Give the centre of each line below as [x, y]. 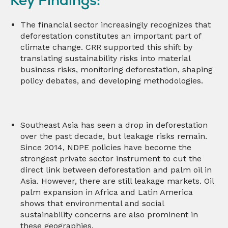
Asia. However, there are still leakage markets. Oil [117, 181]
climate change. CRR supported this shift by [106, 47]
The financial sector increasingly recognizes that [116, 24]
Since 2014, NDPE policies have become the [106, 147]
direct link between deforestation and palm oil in [116, 169]
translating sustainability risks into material [105, 58]
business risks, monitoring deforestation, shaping [117, 69]
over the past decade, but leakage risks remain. [114, 136]
